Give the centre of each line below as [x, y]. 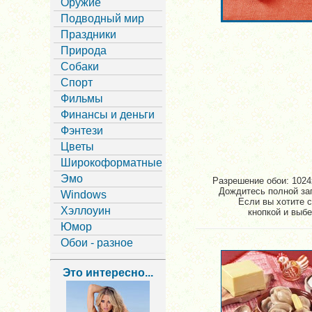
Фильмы [82, 99]
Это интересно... [108, 273]
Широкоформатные [111, 163]
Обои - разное [97, 243]
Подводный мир [102, 18]
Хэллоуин [86, 211]
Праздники [88, 34]
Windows [84, 195]
